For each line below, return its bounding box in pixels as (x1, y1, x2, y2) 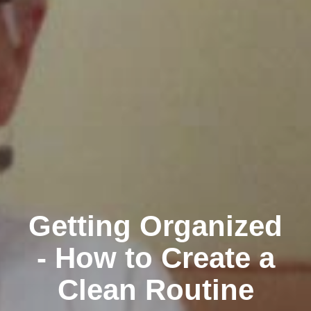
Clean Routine (57, 273, 254, 306)
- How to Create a (36, 241, 275, 274)
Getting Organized (28, 209, 283, 242)
